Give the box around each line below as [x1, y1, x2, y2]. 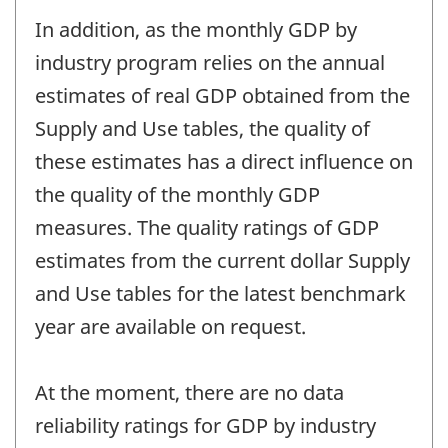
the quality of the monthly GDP [35, 181, 320, 209]
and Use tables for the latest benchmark [35, 280, 406, 308]
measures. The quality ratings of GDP [35, 214, 379, 242]
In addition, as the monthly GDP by [35, 16, 357, 44]
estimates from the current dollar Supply [35, 247, 410, 275]
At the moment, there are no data [35, 379, 344, 407]
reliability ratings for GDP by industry [35, 412, 376, 440]
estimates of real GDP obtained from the [35, 82, 410, 110]
